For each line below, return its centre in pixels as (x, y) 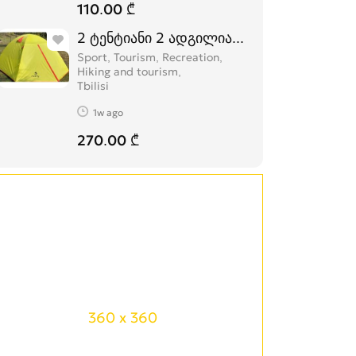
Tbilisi (93, 86)
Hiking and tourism (128, 72)
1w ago (108, 112)
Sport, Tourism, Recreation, (150, 57)
